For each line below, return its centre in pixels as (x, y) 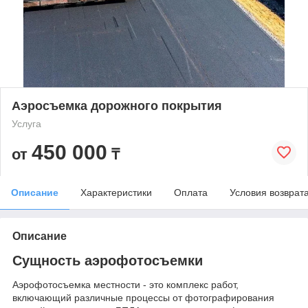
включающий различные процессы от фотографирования (143, 298)
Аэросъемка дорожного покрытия (117, 106)
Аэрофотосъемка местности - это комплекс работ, (125, 285)
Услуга (26, 123)
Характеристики (116, 192)
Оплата (191, 192)
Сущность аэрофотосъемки (110, 260)
